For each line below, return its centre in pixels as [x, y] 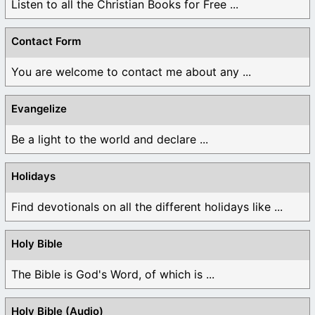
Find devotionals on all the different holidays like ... [147, 206]
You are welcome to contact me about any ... [131, 71]
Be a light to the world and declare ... [110, 139]
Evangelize [39, 108]
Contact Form [46, 41]
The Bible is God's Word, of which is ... [113, 274]
